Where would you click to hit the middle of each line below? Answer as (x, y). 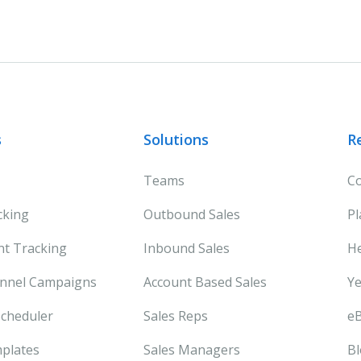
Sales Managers (191, 349)
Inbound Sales (186, 248)
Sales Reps (175, 315)
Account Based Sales (205, 282)
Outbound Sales (191, 214)
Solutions (176, 139)
